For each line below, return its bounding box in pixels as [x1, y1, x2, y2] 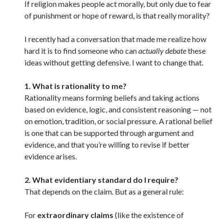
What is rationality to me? [32, 81, 127, 90]
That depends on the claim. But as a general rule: [24, 187, 184, 196]
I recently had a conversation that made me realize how [24, 34, 206, 44]
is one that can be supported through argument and [24, 128, 194, 137]
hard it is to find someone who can [24, 46, 138, 55]
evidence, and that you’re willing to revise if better [24, 140, 190, 149]
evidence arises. [24, 152, 77, 161]
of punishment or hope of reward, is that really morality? [24, 11, 210, 20]
